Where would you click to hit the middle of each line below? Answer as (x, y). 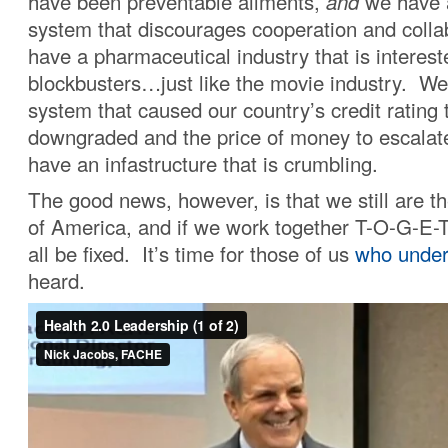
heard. (56, 281)
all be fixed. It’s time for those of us (191, 254)
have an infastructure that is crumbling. (203, 164)
